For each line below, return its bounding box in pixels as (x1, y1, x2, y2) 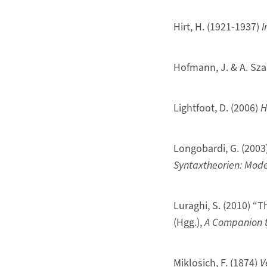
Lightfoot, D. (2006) (173, 100, 260, 116)
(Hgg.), (173, 215, 204, 230)
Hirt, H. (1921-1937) (173, 19, 262, 35)
